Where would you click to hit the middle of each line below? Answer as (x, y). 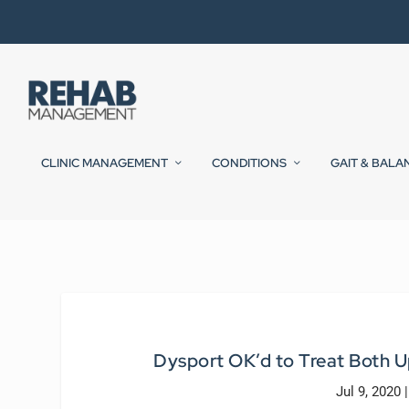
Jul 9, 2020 (369, 392)
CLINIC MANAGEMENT (105, 163)
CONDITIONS (249, 163)
